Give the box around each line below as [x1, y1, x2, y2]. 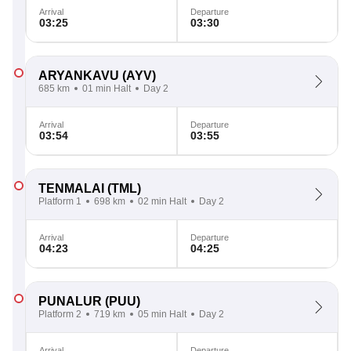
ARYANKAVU [38, 69, 119, 82]
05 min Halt [138, 309, 186, 320]
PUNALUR [38, 295, 102, 308]
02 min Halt [138, 196, 186, 207]
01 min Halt [82, 83, 131, 94]
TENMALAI [38, 182, 104, 195]
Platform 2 [38, 309, 81, 320]
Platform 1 [38, 196, 81, 207]
